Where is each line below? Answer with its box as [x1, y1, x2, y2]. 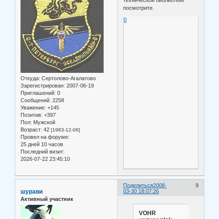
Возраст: [21, 126, 42, 132]
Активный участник [21, 196, 73, 202]
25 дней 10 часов [21, 141, 63, 147]
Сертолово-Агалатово [40, 75, 96, 81]
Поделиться [123, 182, 153, 188]
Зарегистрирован [21, 82, 64, 88]
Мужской [32, 119, 55, 125]
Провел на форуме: [21, 133, 69, 140]
